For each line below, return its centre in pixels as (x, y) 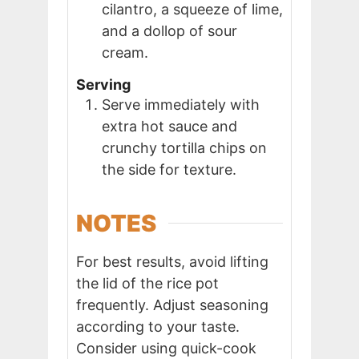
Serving (103, 84)
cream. (125, 53)
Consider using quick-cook (166, 348)
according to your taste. (158, 326)
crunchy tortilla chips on (184, 147)
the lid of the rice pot (147, 283)
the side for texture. (169, 169)
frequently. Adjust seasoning (172, 305)
